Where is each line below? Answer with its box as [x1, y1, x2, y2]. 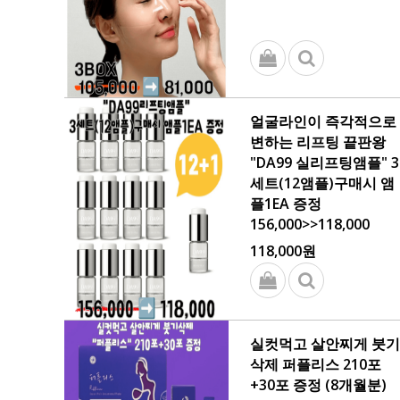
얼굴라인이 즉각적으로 [250, 112, 396, 131]
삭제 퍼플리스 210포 [250, 354, 381, 374]
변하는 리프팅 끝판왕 [250, 132, 386, 152]
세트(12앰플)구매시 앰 [250, 173, 395, 193]
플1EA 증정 [250, 194, 321, 213]
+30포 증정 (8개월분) [250, 375, 387, 395]
